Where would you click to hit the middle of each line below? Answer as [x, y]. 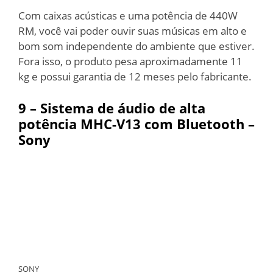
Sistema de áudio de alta [123, 108]
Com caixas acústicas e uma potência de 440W [128, 16]
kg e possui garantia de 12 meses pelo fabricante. [135, 76]
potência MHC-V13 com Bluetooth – [136, 123]
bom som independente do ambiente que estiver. [136, 46]
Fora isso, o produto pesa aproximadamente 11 [130, 61]
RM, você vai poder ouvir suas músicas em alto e [133, 31]
